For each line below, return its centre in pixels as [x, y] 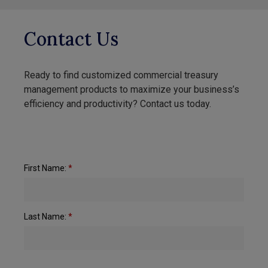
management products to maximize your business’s [132, 90]
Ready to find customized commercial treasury [121, 75]
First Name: [46, 168]
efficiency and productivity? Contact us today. [118, 104]
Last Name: [46, 217]
